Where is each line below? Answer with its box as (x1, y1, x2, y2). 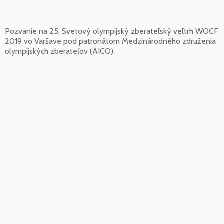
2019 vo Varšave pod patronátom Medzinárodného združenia (5, 36, 216, 46)
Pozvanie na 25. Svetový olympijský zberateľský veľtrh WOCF (5, 26, 218, 36)
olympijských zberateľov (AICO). (5, 46, 115, 56)
